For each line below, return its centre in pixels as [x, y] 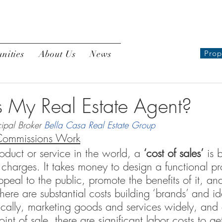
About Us [57, 54]
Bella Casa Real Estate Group [100, 125]
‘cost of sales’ [174, 153]
